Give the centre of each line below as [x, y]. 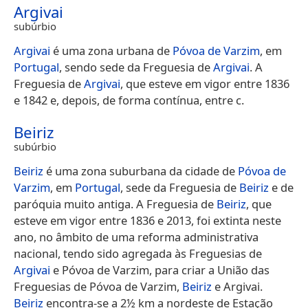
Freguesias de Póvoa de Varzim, [98, 286]
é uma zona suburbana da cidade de [141, 170]
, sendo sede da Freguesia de [136, 67]
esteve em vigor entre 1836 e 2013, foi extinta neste [147, 220]
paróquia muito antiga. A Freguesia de [115, 203]
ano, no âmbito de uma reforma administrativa [136, 236]
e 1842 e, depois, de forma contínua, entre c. [129, 100]
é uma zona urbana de [111, 50]
